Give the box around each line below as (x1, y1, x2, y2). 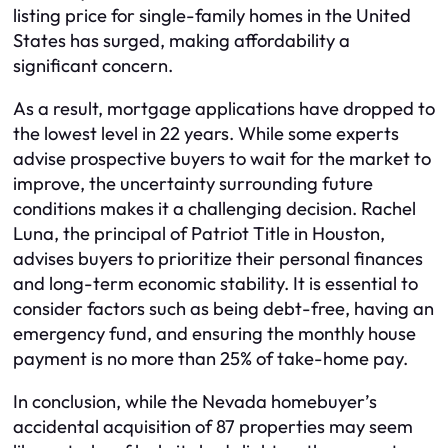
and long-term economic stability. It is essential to (13, 272, 418, 296)
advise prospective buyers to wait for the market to (13, 147, 431, 171)
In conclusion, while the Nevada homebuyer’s (13, 390, 377, 414)
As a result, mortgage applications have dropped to (13, 97, 435, 121)
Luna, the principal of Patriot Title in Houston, (13, 222, 385, 246)
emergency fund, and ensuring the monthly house (13, 322, 416, 346)
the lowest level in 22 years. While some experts (13, 122, 399, 146)
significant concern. (13, 53, 173, 77)
